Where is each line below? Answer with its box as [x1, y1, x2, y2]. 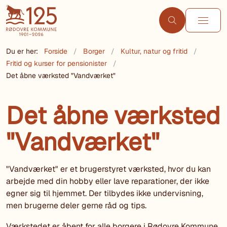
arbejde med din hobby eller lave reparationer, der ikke [6, 176, 209, 187]
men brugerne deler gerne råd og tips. [6, 200, 146, 211]
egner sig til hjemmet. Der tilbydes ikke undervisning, [6, 188, 203, 199]
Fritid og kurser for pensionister [6, 58, 107, 68]
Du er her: [6, 46, 38, 56]
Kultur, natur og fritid [121, 46, 187, 56]
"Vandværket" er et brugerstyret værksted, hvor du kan [6, 164, 211, 175]
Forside [44, 46, 67, 56]
